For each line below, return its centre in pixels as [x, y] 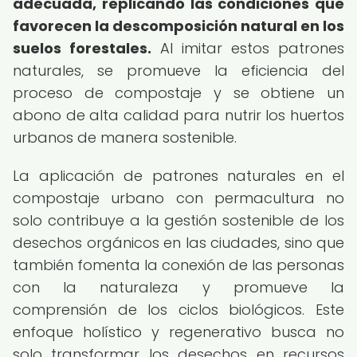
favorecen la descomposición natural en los [178, 26]
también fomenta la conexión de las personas [178, 265]
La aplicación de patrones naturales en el [178, 176]
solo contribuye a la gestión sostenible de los [178, 220]
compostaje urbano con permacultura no [178, 198]
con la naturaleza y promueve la [178, 287]
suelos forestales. [82, 48]
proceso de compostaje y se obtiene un [178, 93]
